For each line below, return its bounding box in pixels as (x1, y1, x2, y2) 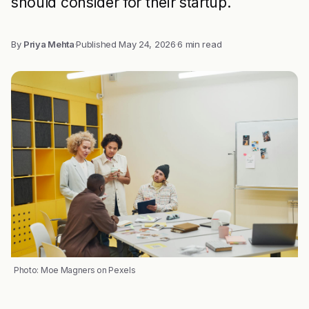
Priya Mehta (23, 39, 74, 50)
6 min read (177, 39, 222, 50)
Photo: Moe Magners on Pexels (14, 264, 136, 275)
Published (76, 39, 119, 50)
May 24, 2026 (119, 39, 176, 50)
